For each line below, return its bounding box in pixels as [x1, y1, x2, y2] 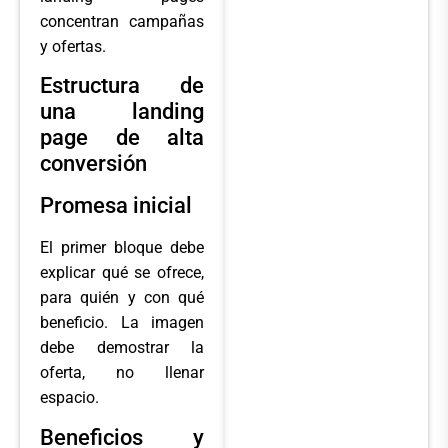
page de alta [40, 125, 204, 151]
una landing [40, 99, 204, 125]
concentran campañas [40, 11, 204, 31]
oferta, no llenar [40, 363, 204, 383]
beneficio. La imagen [40, 313, 204, 333]
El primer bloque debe [40, 238, 204, 258]
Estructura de [40, 73, 204, 99]
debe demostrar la [40, 338, 204, 358]
